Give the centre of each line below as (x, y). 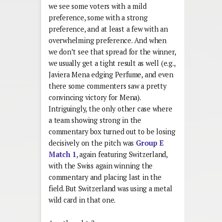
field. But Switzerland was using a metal (111, 189)
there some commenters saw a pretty (108, 86)
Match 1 (62, 155)
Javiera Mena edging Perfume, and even (111, 75)
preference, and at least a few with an (108, 29)
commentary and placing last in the (105, 177)
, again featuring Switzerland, (122, 155)
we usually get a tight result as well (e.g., (112, 63)
